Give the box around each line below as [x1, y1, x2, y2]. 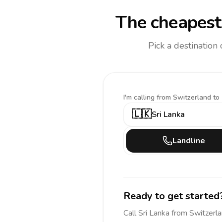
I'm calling [123, 93, 157, 102]
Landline [172, 135, 205, 146]
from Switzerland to [157, 93, 220, 102]
